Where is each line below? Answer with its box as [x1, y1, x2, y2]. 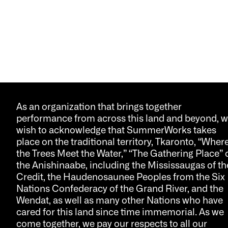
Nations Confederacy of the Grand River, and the [16, 182, 223, 194]
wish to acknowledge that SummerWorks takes [16, 124, 216, 135]
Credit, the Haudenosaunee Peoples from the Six [16, 170, 225, 182]
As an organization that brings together [16, 100, 182, 112]
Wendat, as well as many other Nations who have [16, 194, 223, 206]
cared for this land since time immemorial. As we [16, 206, 224, 217]
